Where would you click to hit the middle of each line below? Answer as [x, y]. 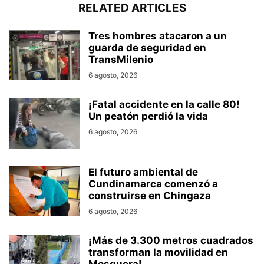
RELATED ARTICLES [132, 8]
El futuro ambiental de [143, 172]
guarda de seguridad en [147, 48]
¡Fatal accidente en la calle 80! [164, 105]
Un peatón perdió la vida [148, 116]
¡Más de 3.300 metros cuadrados [171, 241]
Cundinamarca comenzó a [153, 184]
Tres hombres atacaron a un [158, 36]
